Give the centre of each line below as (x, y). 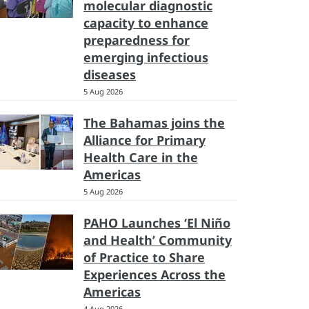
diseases (110, 74)
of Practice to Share (144, 257)
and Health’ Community (158, 240)
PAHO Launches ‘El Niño (157, 223)
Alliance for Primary (144, 140)
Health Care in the (141, 157)
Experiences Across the (154, 275)
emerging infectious (146, 57)
